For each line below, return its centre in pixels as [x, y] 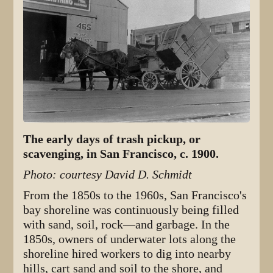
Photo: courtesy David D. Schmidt [108, 175]
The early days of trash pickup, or [112, 140]
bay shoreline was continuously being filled [131, 210]
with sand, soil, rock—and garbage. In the [127, 225]
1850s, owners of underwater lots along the [130, 239]
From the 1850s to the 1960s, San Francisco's [135, 196]
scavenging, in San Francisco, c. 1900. [121, 154]
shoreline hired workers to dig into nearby [127, 254]
